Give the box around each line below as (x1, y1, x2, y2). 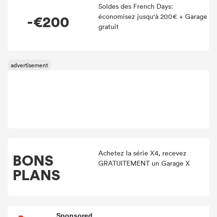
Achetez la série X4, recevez (98, 148, 186, 157)
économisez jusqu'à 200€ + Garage (98, 12, 207, 21)
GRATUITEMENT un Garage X (98, 158, 190, 168)
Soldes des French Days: (98, 1, 173, 11)
